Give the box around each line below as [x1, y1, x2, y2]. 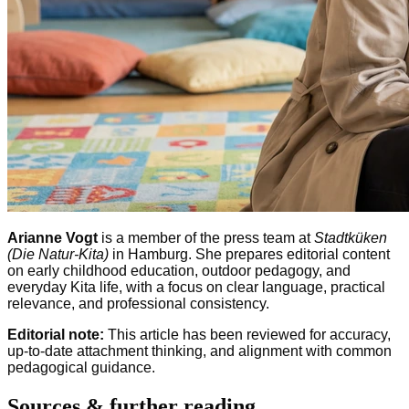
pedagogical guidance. [7, 360, 155, 376]
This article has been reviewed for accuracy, [104, 327, 391, 343]
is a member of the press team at [98, 230, 314, 246]
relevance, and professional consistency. [7, 296, 269, 312]
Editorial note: [7, 327, 104, 343]
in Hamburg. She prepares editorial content [109, 246, 390, 263]
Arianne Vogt [7, 230, 98, 246]
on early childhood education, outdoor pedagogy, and [7, 263, 351, 279]
